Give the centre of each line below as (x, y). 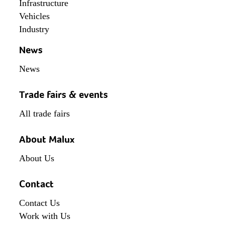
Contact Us (40, 203)
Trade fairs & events (64, 95)
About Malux (47, 140)
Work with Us (45, 216)
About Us (37, 158)
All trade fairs (45, 114)
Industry (34, 29)
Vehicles (35, 16)
